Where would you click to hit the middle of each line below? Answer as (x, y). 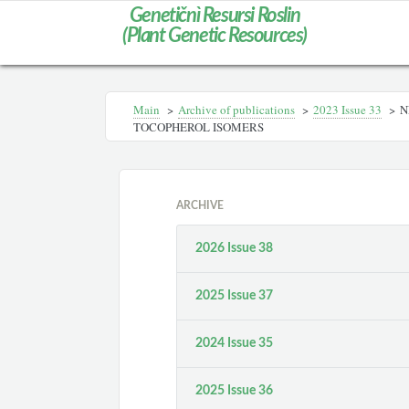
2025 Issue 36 (235, 391)
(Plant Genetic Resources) (214, 36)
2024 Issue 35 (235, 343)
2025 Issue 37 (235, 296)
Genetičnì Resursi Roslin (215, 16)
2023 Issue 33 (347, 110)
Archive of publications (236, 110)
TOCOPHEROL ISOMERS (199, 127)
